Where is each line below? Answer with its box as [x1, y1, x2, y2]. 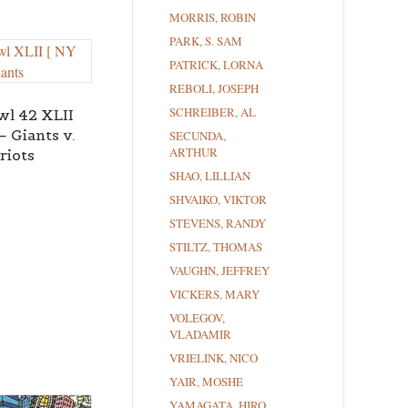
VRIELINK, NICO [169, 350, 258, 367]
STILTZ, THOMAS [169, 239, 262, 256]
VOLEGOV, [169, 310, 225, 327]
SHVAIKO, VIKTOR [169, 191, 267, 209]
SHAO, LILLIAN [169, 168, 250, 185]
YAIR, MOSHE [169, 373, 243, 391]
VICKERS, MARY [169, 286, 260, 303]
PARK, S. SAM [169, 33, 242, 50]
